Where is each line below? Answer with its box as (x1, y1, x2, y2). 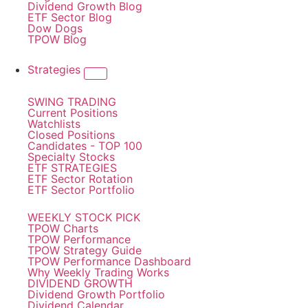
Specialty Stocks (27, 150, 115, 164)
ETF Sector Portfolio (27, 183, 135, 197)
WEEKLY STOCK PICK (27, 210, 140, 224)
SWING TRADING (27, 95, 116, 109)
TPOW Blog (27, 32, 87, 46)
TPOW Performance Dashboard (27, 254, 191, 268)
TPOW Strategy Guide (27, 243, 142, 257)
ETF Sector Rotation (27, 172, 133, 186)
